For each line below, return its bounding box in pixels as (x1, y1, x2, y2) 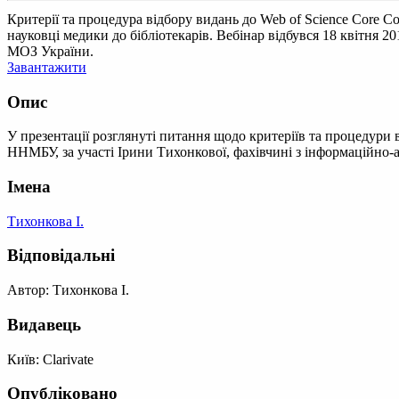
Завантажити (7, 59, 86, 75)
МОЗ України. (7, 43, 94, 59)
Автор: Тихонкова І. (7, 282, 129, 298)
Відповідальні (7, 246, 115, 265)
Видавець (7, 314, 81, 334)
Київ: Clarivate (7, 351, 94, 367)
